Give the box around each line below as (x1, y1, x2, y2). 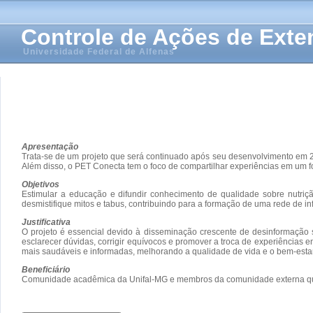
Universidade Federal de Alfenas (23, 47, 175, 57)
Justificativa (22, 217, 71, 227)
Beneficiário (22, 264, 70, 275)
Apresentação (22, 141, 78, 152)
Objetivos (22, 179, 59, 189)
